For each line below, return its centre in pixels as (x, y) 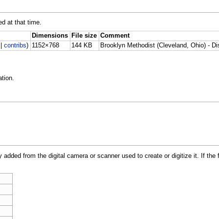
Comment (115, 35)
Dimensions (50, 35)
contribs (15, 45)
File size (84, 35)
